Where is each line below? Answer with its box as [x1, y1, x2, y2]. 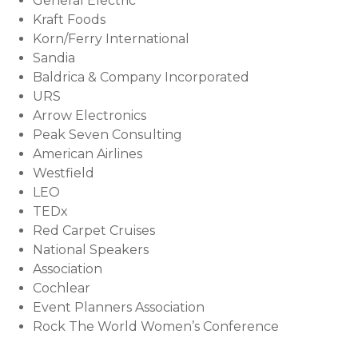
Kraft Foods [32, 12, 105, 28]
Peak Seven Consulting [32, 127, 182, 143]
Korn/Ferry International [32, 31, 189, 47]
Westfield [32, 165, 94, 181]
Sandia [32, 50, 75, 66]
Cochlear [32, 280, 90, 296]
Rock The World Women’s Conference [32, 319, 279, 335]
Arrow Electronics [32, 108, 146, 124]
